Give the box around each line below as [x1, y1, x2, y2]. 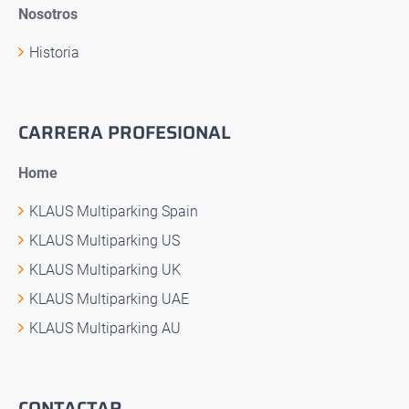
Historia [29, 43, 79, 61]
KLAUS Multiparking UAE [29, 289, 189, 308]
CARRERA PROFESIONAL [18, 117, 231, 147]
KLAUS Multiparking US [29, 231, 180, 249]
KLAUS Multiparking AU [29, 319, 181, 337]
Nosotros [18, 5, 78, 23]
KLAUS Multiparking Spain [29, 202, 198, 220]
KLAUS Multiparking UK [29, 260, 181, 278]
